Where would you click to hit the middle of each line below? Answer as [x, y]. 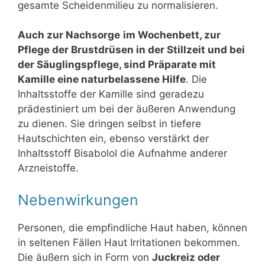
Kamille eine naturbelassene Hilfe [102, 80]
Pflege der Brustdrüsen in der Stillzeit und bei [131, 50]
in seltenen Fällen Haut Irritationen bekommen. [129, 242]
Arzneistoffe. [48, 168]
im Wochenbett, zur [172, 35]
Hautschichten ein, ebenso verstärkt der [113, 139]
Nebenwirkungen [78, 200]
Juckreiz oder [186, 257]
